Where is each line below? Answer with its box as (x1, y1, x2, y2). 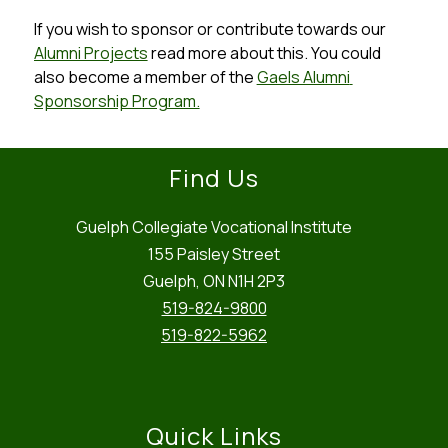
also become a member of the (33, 66, 257, 88)
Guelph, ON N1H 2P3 (143, 270, 285, 293)
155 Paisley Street (148, 243, 280, 266)
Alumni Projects (33, 42, 148, 64)
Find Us (169, 161, 259, 195)
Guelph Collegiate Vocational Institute (76, 216, 352, 239)
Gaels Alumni (256, 66, 350, 88)
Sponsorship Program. (33, 90, 200, 112)
